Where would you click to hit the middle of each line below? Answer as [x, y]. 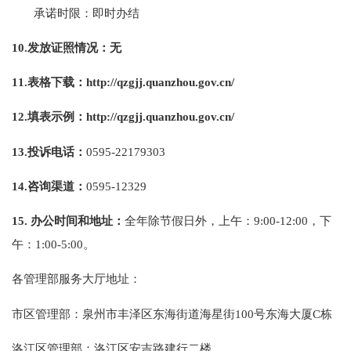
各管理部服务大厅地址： [77, 279]
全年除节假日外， [172, 221]
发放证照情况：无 [75, 47]
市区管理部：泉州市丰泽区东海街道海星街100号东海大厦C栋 [172, 313]
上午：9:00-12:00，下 [275, 221]
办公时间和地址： [78, 221]
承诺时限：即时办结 [87, 13]
